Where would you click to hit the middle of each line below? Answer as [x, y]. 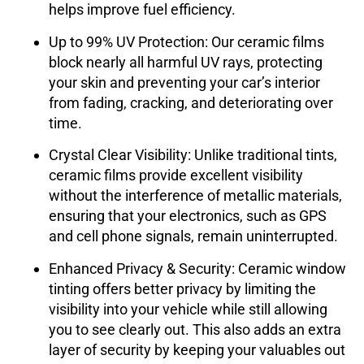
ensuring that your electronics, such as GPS [188, 216]
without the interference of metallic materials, [195, 196]
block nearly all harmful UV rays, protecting [186, 62]
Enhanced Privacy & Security [140, 268]
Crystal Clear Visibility [118, 155]
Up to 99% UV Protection [127, 41]
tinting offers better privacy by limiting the [182, 288]
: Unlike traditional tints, [262, 155]
